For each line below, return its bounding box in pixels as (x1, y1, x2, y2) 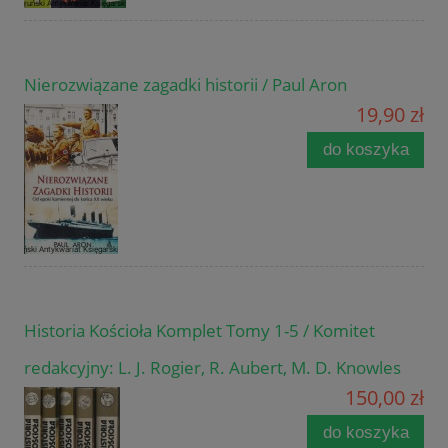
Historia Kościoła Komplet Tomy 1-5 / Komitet (24, 319, 375, 343)
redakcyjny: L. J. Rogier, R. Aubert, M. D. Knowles (24, 356, 401, 380)
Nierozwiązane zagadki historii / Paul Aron (24, 73, 347, 97)
